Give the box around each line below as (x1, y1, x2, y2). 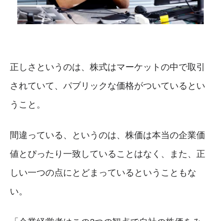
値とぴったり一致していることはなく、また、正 (10, 148, 205, 159)
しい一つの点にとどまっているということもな (10, 167, 196, 178)
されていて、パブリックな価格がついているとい (10, 80, 205, 91)
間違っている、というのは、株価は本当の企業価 (10, 130, 205, 140)
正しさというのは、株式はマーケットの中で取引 (10, 62, 205, 72)
